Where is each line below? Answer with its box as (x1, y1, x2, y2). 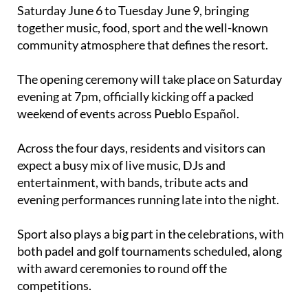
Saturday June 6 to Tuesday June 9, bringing (17, 3, 249, 19)
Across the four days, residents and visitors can (17, 140, 265, 156)
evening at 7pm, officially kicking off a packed (17, 89, 254, 104)
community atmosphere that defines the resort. (17, 37, 268, 53)
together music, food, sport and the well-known (17, 20, 268, 36)
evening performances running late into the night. (17, 192, 279, 208)
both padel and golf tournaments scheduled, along (17, 243, 282, 259)
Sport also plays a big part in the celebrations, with (17, 226, 284, 242)
